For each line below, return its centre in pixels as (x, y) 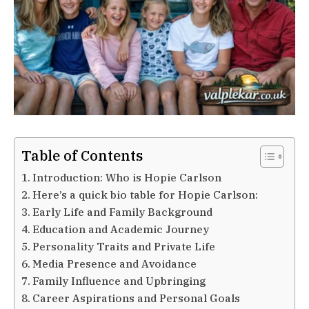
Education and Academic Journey (121, 229)
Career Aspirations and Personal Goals (137, 298)
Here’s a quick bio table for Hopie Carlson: (146, 194)
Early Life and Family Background (123, 211)
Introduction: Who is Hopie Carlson (127, 177)
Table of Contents (82, 155)
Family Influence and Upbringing (119, 280)
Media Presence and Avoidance (115, 263)
